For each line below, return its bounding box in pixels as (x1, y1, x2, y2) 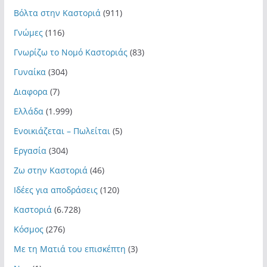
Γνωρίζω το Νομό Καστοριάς (13, 46, 128, 58)
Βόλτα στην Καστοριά (13, 7, 101, 19)
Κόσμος (13, 223, 44, 235)
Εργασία (13, 145, 46, 157)
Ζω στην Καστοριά (13, 164, 88, 176)
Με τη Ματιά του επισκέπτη (13, 243, 126, 255)
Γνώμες (13, 27, 43, 39)
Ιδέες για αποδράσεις (13, 184, 98, 196)
